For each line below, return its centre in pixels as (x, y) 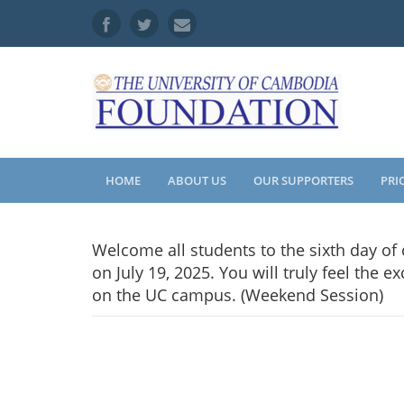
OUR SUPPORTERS (303, 180)
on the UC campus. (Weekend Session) (238, 295)
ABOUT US (197, 180)
